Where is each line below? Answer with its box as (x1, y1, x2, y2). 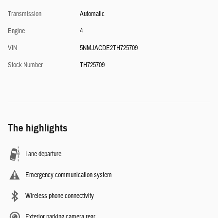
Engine (8, 26, 25, 36)
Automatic (79, 9, 105, 18)
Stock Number (8, 60, 43, 70)
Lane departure (25, 149, 61, 159)
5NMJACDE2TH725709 (79, 43, 138, 53)
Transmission (8, 9, 41, 18)
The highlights (8, 121, 68, 134)
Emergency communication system (25, 170, 112, 180)
